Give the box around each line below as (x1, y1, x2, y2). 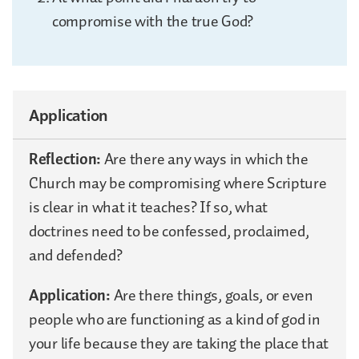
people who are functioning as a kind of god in (29, 306, 321, 333)
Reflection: (29, 146, 104, 172)
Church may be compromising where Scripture (29, 170, 327, 196)
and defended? (29, 242, 123, 268)
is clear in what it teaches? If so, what (29, 194, 268, 220)
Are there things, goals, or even (113, 282, 313, 309)
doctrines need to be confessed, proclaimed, (29, 218, 309, 244)
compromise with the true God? (52, 8, 254, 34)
